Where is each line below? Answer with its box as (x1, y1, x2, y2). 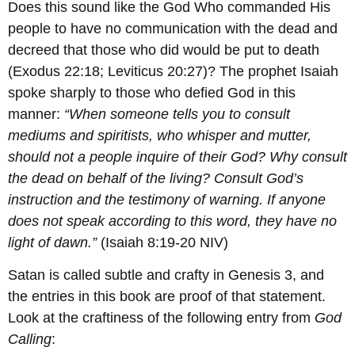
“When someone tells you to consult (64, 106, 290, 123)
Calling (8, 331, 52, 348)
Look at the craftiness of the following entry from (8, 310, 315, 326)
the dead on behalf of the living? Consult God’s (8, 170, 303, 187)
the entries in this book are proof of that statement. (8, 288, 326, 305)
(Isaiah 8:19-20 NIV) (97, 235, 228, 251)
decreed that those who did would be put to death (8, 42, 319, 59)
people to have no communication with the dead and (8, 21, 338, 37)
